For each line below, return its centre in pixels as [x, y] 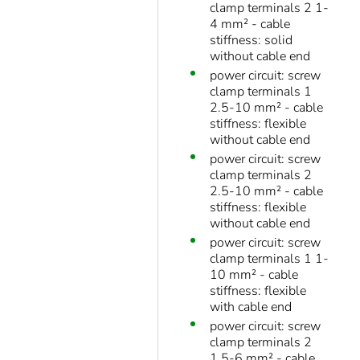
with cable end [251, 307]
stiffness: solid [251, 41]
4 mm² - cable [250, 25]
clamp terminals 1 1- [269, 259]
